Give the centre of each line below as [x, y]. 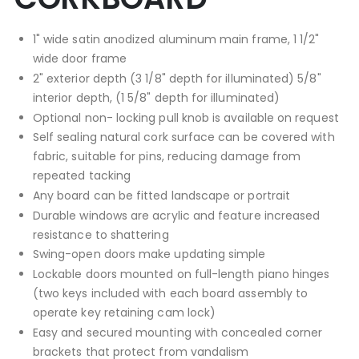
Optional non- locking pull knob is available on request [186, 117]
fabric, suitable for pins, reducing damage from [167, 157]
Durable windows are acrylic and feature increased [176, 215]
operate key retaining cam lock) [124, 313]
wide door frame [79, 59]
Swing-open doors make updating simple [149, 254]
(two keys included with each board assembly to [170, 294]
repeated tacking [82, 176]
